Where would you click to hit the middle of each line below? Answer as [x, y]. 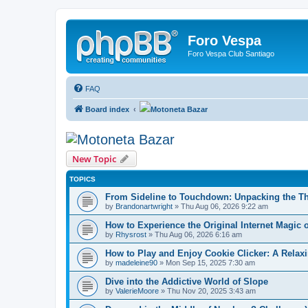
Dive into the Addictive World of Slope [187, 281]
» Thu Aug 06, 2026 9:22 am [220, 206]
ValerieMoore [137, 290]
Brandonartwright [144, 206]
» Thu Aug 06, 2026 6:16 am [194, 234]
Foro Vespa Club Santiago [231, 54]
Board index [107, 109]
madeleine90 [136, 262]
